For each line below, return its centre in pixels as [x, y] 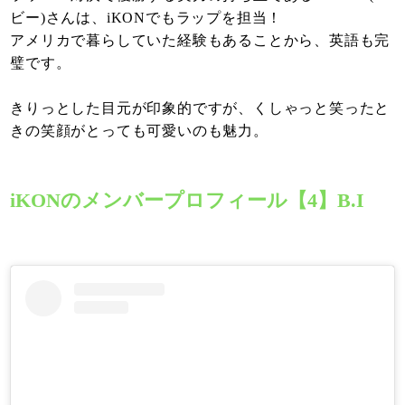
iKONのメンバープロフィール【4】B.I [188, 201]
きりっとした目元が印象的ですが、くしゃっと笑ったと [200, 108]
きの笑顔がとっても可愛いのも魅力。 [139, 131]
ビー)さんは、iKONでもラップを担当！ [146, 18]
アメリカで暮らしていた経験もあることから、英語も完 [200, 41]
